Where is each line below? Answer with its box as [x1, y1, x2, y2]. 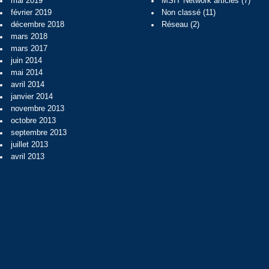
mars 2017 [10, 44, 47, 53]
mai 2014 [10, 68, 43, 77]
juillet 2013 [10, 140, 48, 149]
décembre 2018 [10, 20, 64, 29]
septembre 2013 [10, 128, 67, 137]
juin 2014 [10, 56, 42, 65]
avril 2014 [10, 80, 44, 89]
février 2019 [10, 8, 52, 17]
